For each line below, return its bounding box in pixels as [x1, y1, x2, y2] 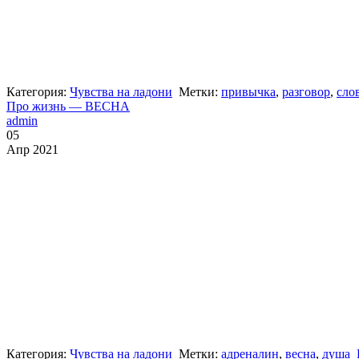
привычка [221, 85, 276, 99]
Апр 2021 [6, 143, 58, 157]
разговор [282, 85, 330, 99]
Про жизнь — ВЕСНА [6, 99, 130, 114]
